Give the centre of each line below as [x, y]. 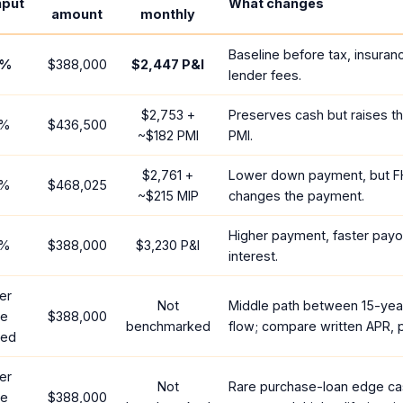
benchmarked [168, 326]
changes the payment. [297, 196]
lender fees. [265, 75]
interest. [254, 256]
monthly [168, 14]
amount [77, 14]
